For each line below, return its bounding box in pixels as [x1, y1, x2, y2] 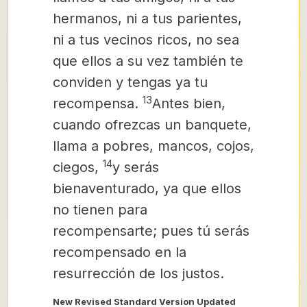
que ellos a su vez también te [53, 53, 243, 69]
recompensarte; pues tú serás [53, 223, 249, 239]
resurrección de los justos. [53, 265, 224, 282]
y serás [112, 159, 159, 175]
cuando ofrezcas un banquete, [53, 116, 251, 133]
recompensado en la [53, 244, 186, 260]
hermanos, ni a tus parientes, [53, 10, 242, 27]
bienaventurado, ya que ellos [53, 180, 241, 197]
